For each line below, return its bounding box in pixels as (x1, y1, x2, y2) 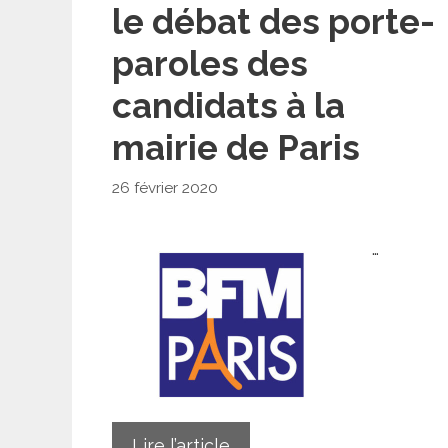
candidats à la (112, 85, 345, 126)
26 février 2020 (112, 178, 218, 197)
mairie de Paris (112, 127, 360, 168)
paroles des (112, 43, 308, 84)
